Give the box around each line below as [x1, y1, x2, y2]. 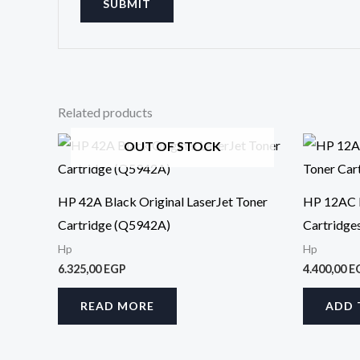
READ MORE [80, 299, 154, 313]
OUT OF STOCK [124, 138, 221, 154]
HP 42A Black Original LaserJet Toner [58, 194, 268, 210]
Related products [58, 104, 153, 121]
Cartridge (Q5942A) [58, 217, 170, 233]
